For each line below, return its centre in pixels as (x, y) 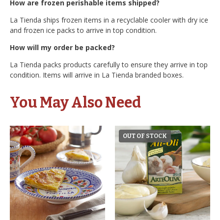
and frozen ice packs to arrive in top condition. (83, 30)
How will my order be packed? (62, 47)
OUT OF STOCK (145, 136)
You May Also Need (75, 103)
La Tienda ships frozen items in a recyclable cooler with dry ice (109, 20)
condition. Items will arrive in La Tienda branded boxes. (97, 75)
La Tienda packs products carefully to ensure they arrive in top (109, 65)
